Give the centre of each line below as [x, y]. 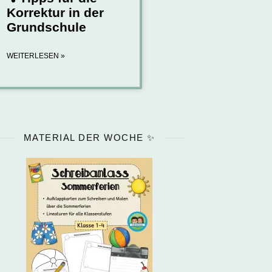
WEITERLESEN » [36, 56]
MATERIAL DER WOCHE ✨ [89, 138]
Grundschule [46, 27]
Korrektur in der [55, 13]
